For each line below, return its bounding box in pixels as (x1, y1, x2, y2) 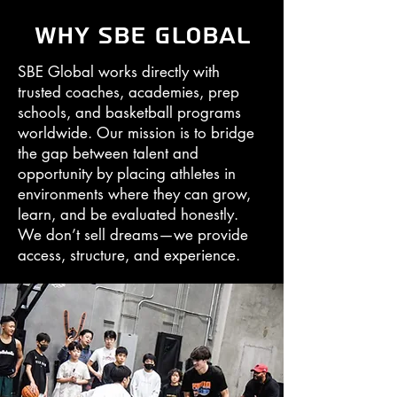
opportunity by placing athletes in (18, 164, 236, 184)
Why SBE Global (34, 18, 250, 54)
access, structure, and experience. (18, 245, 240, 266)
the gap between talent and (18, 144, 198, 164)
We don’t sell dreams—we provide (18, 225, 248, 245)
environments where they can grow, (18, 184, 251, 205)
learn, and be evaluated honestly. (18, 205, 238, 225)
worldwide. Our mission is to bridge (18, 123, 254, 144)
